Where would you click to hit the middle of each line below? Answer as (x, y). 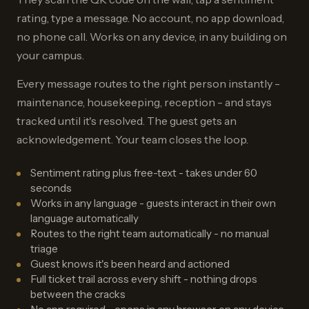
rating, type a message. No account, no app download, (150, 18)
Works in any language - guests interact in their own (153, 203)
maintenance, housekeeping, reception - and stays (144, 102)
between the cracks (78, 294)
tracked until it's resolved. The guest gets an (127, 121)
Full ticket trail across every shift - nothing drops (144, 279)
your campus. (50, 55)
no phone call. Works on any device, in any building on (152, 37)
